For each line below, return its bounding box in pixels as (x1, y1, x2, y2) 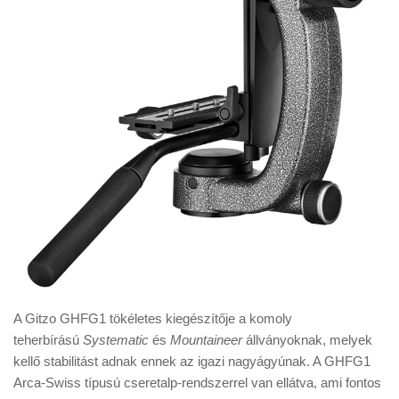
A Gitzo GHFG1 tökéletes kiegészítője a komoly (13, 311, 292, 327)
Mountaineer (170, 332, 242, 348)
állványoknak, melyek (242, 332, 372, 348)
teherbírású (13, 332, 83, 348)
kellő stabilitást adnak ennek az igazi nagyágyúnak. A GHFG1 (13, 354, 370, 370)
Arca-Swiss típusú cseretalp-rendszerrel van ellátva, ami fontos (13, 375, 381, 391)
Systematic (83, 332, 149, 348)
